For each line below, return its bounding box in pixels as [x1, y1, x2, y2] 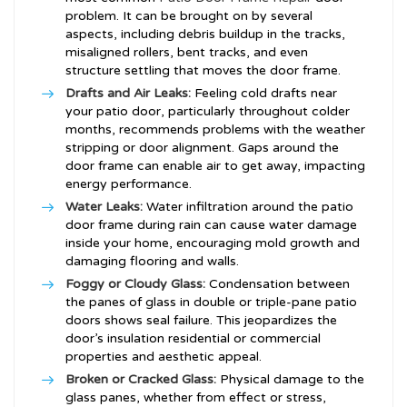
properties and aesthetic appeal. [65, 349, 262, 365]
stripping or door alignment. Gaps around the [65, 140, 339, 156]
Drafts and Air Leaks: [65, 85, 191, 102]
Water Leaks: [65, 199, 143, 215]
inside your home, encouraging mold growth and [65, 235, 360, 252]
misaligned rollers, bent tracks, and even [65, 45, 308, 61]
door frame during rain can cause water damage [65, 217, 357, 233]
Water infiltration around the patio [143, 199, 353, 215]
